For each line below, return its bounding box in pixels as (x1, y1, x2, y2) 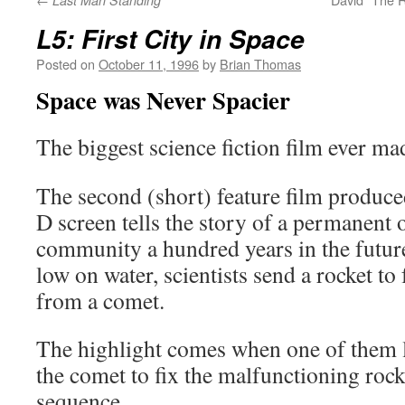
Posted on (36, 54, 95, 73)
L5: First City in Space (36, 21, 305, 57)
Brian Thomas (220, 54, 301, 73)
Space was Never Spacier (36, 82, 290, 118)
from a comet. (36, 285, 165, 316)
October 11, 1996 (99, 54, 199, 73)
